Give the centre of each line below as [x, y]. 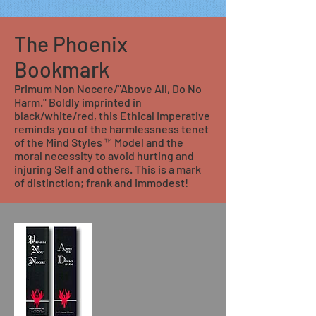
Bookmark [62, 69]
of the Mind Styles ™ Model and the [99, 142]
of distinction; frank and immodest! [101, 182]
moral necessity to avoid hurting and [104, 156]
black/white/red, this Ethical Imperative [112, 115]
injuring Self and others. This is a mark [108, 169]
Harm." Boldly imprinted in [78, 102]
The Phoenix [71, 44]
